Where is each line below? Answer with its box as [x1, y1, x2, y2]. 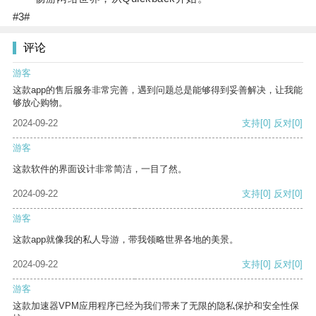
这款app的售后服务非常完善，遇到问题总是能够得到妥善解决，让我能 [13, 85, 303, 96]
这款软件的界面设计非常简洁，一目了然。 [13, 164, 187, 175]
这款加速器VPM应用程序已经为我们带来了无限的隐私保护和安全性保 [13, 300, 299, 312]
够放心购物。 [13, 97, 68, 109]
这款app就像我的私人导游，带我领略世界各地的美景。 [13, 234, 238, 245]
